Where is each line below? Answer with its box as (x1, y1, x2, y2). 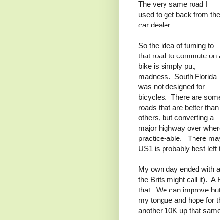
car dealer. (138, 21, 172, 29)
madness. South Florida (138, 72, 217, 81)
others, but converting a (138, 113, 214, 122)
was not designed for (138, 82, 205, 91)
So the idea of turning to (138, 41, 214, 50)
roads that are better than (138, 103, 219, 112)
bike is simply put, (138, 62, 196, 71)
